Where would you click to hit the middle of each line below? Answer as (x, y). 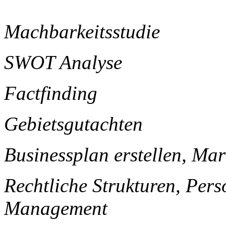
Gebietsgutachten (73, 124)
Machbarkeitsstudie (82, 32)
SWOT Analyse (63, 63)
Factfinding (51, 93)
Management (56, 208)
